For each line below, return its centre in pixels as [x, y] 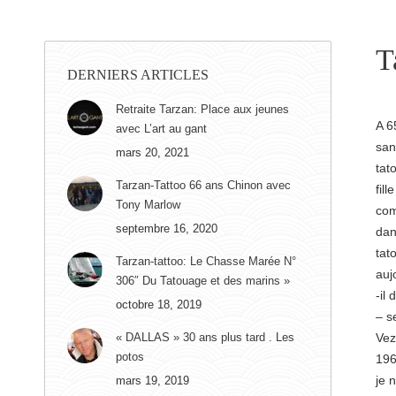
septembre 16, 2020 [167, 228]
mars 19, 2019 [152, 381]
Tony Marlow [148, 205]
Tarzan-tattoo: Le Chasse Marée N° [206, 261]
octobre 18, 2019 [159, 305]
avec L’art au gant [161, 129]
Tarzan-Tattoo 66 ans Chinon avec [203, 185]
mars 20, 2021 [152, 152]
